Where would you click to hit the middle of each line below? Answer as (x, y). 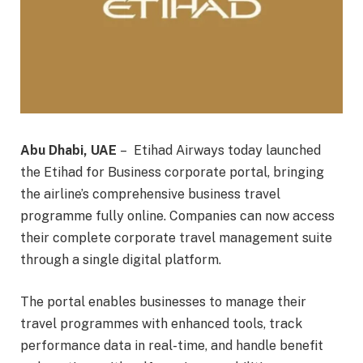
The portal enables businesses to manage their (163, 301)
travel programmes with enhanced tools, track (161, 323)
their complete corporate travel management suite (176, 238)
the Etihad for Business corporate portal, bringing (172, 173)
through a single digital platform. (121, 260)
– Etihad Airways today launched (219, 151)
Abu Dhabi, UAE (68, 151)
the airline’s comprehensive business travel (150, 194)
